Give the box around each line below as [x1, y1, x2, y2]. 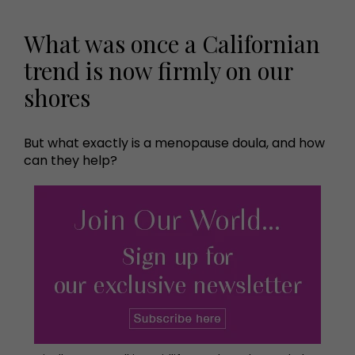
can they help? [24, 151, 117, 170]
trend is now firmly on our [24, 55, 292, 86]
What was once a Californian [24, 28, 320, 59]
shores [24, 82, 90, 113]
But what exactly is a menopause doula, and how [24, 134, 325, 152]
